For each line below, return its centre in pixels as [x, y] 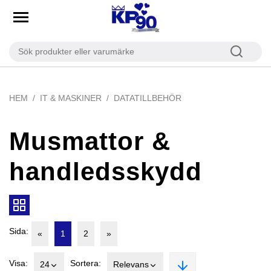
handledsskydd [106, 171]
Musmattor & [90, 141]
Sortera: [86, 263]
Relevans [131, 264]
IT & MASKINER [71, 98]
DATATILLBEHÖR [148, 98]
